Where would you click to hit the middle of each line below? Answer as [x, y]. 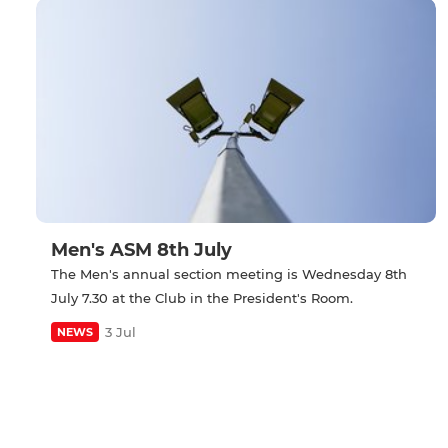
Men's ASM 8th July [141, 250]
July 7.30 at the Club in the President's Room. [202, 298]
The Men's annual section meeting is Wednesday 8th [229, 274]
